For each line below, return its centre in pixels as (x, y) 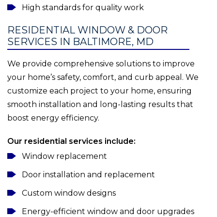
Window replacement (64, 156)
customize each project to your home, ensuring (100, 91)
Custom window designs (69, 193)
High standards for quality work (83, 8)
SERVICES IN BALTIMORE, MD (80, 42)
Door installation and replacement (88, 175)
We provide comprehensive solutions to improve (101, 64)
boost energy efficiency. (53, 118)
